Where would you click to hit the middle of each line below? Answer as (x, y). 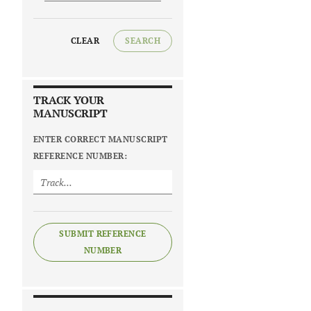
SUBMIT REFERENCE (103, 234)
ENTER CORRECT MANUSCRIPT (101, 140)
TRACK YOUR (69, 100)
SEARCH (143, 41)
